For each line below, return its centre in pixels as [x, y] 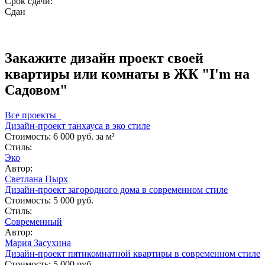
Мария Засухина [38, 243]
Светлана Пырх [36, 179]
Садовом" [36, 90]
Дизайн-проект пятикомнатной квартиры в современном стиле [132, 253]
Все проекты [33, 115]
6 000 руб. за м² [84, 136]
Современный [33, 221]
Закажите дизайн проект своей [104, 58]
